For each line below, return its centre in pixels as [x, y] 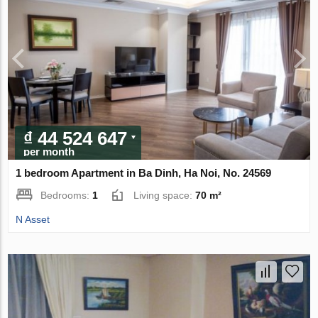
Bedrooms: [67, 196]
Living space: [165, 196]
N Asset [33, 220]
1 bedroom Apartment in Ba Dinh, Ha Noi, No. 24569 [144, 173]
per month [49, 152]
